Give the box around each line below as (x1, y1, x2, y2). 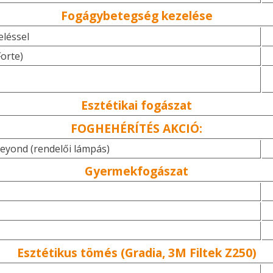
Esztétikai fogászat (81, 97, 192, 114)
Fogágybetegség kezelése (60, 7, 213, 24)
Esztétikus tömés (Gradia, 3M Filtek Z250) (16, 244, 257, 261)
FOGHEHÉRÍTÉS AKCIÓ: (71, 120, 202, 137)
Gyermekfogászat (85, 163, 188, 180)
